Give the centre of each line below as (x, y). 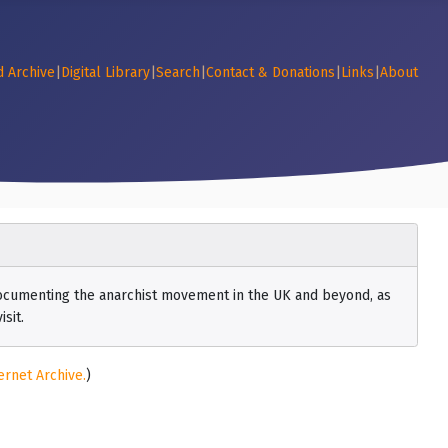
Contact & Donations (270, 73)
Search (178, 73)
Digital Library (105, 73)
